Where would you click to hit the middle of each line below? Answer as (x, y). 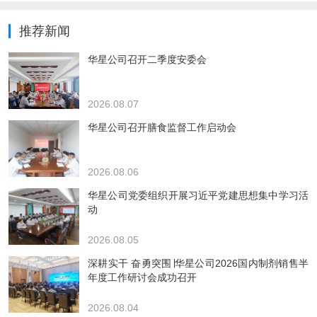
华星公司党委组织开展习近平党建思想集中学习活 (198, 196)
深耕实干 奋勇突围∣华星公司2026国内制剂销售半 (198, 264)
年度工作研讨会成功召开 (142, 278)
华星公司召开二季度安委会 (147, 60)
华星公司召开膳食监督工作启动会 (162, 128)
